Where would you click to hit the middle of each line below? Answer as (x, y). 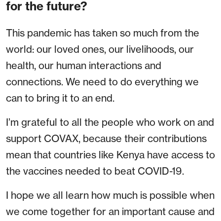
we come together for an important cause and (110, 212)
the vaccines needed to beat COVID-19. (95, 171)
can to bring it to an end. (60, 98)
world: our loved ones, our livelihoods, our (100, 49)
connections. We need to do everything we (102, 82)
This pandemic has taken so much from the (103, 33)
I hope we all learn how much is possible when (110, 195)
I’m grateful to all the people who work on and (110, 122)
